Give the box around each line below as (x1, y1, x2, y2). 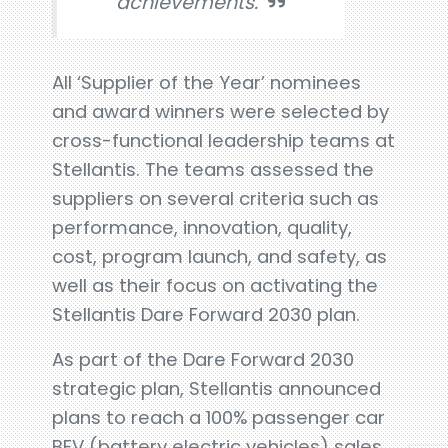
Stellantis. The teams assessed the (52, 157, 375, 182)
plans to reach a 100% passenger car (52, 405, 386, 430)
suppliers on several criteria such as (52, 186, 380, 211)
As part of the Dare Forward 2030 (52, 347, 355, 372)
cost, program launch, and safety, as (52, 244, 388, 269)
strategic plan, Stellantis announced (52, 376, 382, 401)
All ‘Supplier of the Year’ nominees (52, 70, 362, 95)
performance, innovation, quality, (52, 215, 353, 240)
